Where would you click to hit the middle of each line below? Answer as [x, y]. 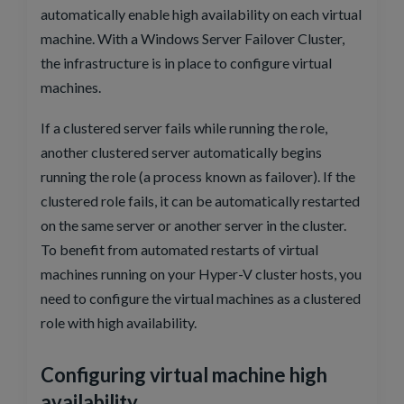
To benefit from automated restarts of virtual [179, 249]
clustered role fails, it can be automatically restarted [200, 200]
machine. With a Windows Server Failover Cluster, [193, 38]
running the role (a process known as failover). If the [198, 176]
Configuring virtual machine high [184, 374]
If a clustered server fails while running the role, [184, 127]
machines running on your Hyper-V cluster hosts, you [201, 273]
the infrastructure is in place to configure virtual [186, 62]
